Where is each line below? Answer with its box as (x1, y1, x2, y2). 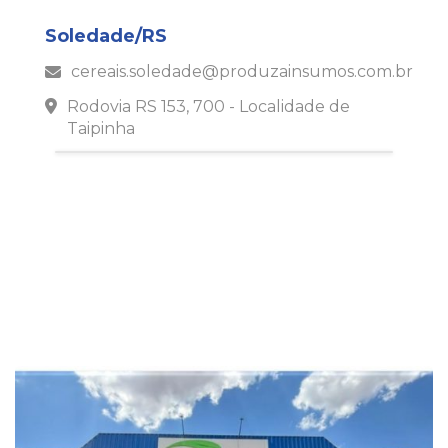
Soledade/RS (45, 25, 167, 47)
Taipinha (67, 119, 135, 138)
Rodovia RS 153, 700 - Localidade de (67, 97, 350, 116)
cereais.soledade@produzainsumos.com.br (71, 62, 413, 81)
